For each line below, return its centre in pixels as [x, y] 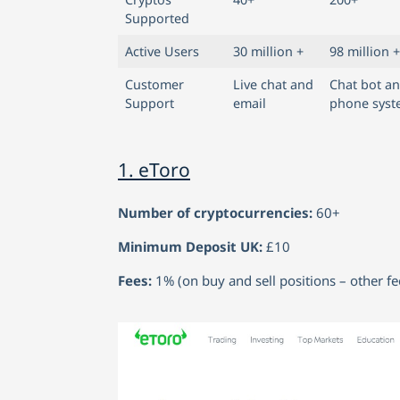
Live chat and [273, 84]
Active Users [162, 51]
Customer [154, 84]
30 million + [268, 51]
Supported [157, 18]
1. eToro [154, 169]
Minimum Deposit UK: [192, 247]
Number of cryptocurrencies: [217, 212]
